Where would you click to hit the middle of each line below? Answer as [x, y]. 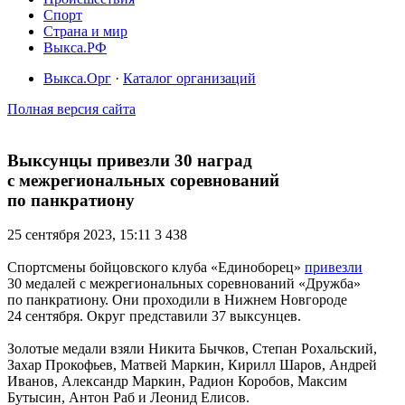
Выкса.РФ [75, 47]
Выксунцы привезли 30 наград [130, 160]
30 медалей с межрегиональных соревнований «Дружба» [184, 284]
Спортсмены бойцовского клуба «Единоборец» [156, 268]
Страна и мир [85, 31]
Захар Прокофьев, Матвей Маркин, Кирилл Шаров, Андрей [192, 365]
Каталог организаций [189, 78]
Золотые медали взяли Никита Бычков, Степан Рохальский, [192, 349]
